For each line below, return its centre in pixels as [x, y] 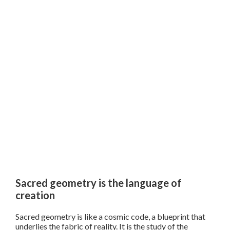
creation [35, 195]
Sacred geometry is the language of [99, 183]
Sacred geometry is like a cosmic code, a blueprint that [110, 217]
